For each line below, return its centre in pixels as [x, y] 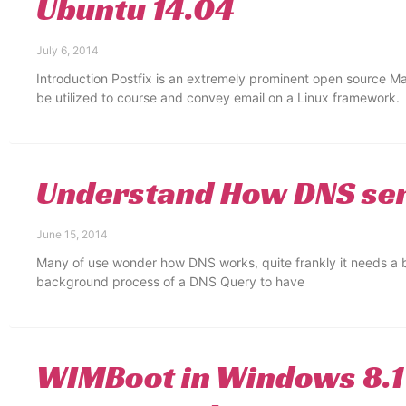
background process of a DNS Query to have [170, 281]
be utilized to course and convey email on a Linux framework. [218, 97]
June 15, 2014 [72, 234]
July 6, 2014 [68, 50]
